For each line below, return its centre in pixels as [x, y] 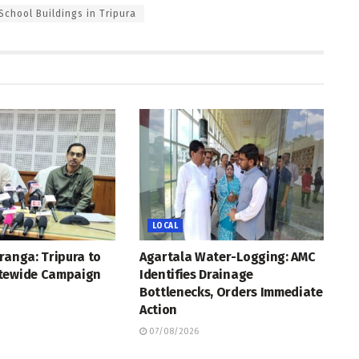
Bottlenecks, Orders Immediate [231, 292]
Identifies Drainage [196, 275]
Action [158, 310]
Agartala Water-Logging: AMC [227, 257]
